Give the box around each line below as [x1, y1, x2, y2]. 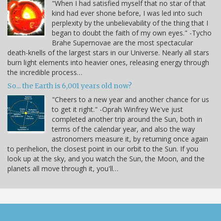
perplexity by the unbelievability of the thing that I [52, 18, 208, 28]
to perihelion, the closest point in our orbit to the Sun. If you [7, 144, 198, 153]
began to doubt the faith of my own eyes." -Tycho [52, 28, 212, 37]
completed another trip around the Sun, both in [52, 114, 202, 124]
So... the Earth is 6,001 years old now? [7, 81, 132, 90]
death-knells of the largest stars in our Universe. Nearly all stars [7, 47, 209, 57]
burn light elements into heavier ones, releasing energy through [7, 57, 209, 67]
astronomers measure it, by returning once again [52, 134, 208, 144]
